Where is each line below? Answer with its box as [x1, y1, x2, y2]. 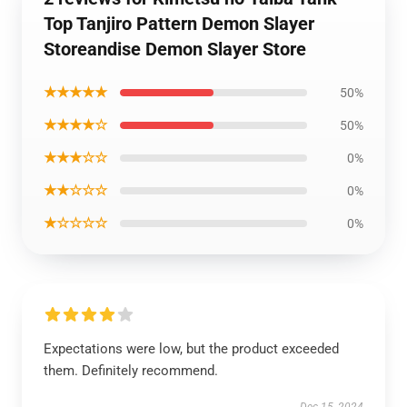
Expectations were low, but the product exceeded [44, 341, 339, 357]
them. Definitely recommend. [44, 362, 218, 379]
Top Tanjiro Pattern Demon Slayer [44, 13, 314, 35]
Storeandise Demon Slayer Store [44, 38, 306, 60]
